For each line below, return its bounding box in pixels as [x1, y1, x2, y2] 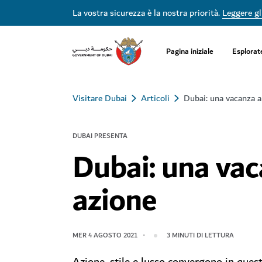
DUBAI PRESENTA [73, 130, 127, 142]
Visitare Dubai [73, 91, 127, 106]
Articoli [141, 91, 170, 106]
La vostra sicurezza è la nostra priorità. [73, 5, 222, 20]
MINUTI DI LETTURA [172, 230, 234, 241]
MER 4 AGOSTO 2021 [73, 230, 137, 241]
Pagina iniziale [166, 44, 213, 58]
